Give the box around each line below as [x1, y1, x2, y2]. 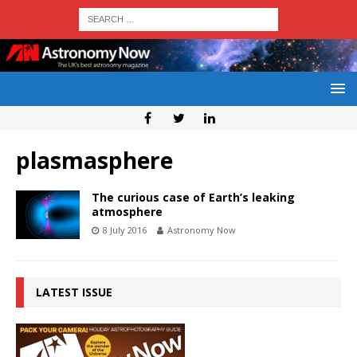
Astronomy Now [167, 224, 236, 237]
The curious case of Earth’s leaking [92, 190, 295, 206]
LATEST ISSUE [36, 284, 112, 300]
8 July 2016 [103, 224, 147, 237]
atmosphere [92, 204, 163, 220]
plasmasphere [16, 145, 173, 176]
